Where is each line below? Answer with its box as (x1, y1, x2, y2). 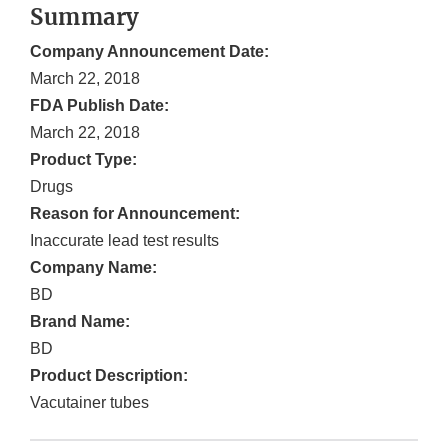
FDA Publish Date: (30, 97, 169, 115)
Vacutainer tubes (30, 394, 149, 412)
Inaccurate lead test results (30, 232, 219, 250)
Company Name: (30, 259, 157, 277)
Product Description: (30, 367, 188, 385)
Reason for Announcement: (30, 205, 240, 223)
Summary (30, 3, 140, 32)
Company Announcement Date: (30, 43, 269, 61)
